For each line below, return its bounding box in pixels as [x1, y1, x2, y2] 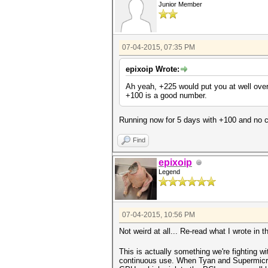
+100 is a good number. [126, 91, 207, 100]
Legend [159, 168, 180, 175]
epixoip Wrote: [126, 65, 179, 74]
